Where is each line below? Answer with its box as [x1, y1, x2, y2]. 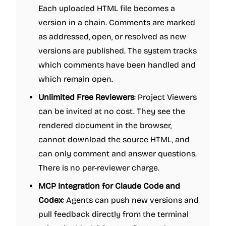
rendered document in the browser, [38, 121, 172, 130]
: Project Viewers [134, 92, 197, 102]
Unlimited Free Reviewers [38, 92, 134, 102]
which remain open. [38, 74, 113, 84]
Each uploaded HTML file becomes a [38, 4, 175, 13]
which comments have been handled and [38, 60, 196, 70]
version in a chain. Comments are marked [38, 18, 195, 27]
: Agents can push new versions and [63, 195, 199, 205]
